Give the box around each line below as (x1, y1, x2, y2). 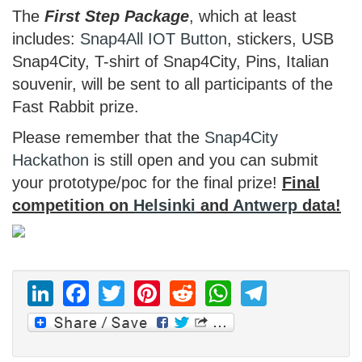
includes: (12, 30, 80, 48)
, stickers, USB (227, 30, 334, 48)
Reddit (196, 275, 283, 307)
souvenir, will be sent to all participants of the (12, 75, 333, 93)
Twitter (124, 275, 214, 307)
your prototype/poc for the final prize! (12, 174, 282, 192)
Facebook (89, 275, 215, 307)
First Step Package (44, 7, 189, 25)
